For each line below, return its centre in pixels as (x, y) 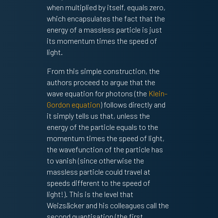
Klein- (158, 93)
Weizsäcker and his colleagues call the (108, 205)
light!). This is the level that (90, 194)
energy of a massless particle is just (104, 30)
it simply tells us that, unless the (98, 116)
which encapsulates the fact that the (106, 18)
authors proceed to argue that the (101, 82)
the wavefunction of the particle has (105, 149)
